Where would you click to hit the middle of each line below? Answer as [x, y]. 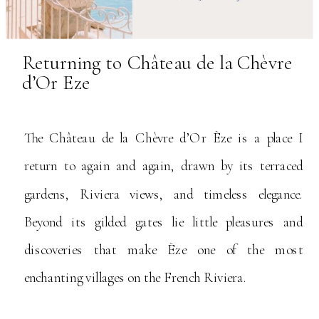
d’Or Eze [56, 83]
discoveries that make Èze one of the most [163, 250]
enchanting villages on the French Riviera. [135, 277]
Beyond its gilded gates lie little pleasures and [163, 222]
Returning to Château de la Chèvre [157, 63]
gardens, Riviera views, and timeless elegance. [163, 194]
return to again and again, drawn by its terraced [163, 166]
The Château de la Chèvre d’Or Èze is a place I [163, 138]
